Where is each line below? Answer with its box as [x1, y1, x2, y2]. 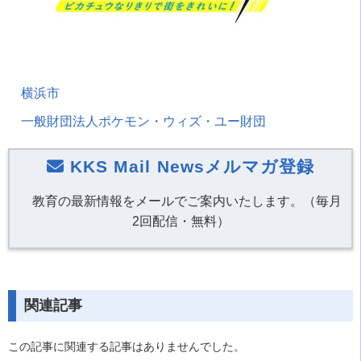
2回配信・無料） [131, 214, 230, 228]
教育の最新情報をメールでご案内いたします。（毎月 [32, 193, 342, 208]
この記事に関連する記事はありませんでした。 [8, 339, 245, 353]
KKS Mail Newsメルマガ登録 [64, 156, 315, 176]
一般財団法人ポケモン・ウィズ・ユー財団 [21, 114, 266, 128]
